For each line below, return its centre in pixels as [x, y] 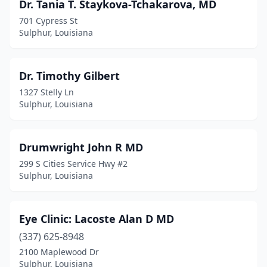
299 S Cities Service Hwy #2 [73, 164]
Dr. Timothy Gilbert [69, 76]
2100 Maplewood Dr [59, 252]
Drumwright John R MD [81, 147]
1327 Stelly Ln [46, 92]
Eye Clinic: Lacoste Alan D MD [97, 219]
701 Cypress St [48, 21]
